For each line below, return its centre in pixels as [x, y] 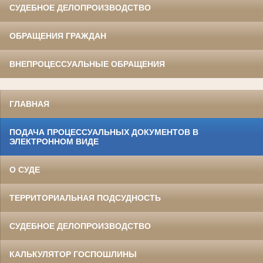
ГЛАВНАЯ [29, 104]
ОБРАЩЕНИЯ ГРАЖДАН [58, 36]
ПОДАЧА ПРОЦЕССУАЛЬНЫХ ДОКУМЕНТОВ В [104, 132]
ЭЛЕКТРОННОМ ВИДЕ [54, 141]
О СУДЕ [25, 170]
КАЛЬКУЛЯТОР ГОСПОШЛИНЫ [73, 254]
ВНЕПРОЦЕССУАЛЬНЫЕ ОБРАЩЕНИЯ [87, 64]
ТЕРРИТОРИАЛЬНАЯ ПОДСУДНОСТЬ [85, 198]
